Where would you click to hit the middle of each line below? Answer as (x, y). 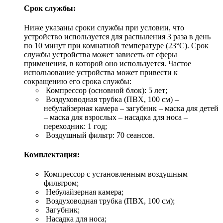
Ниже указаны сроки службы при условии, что (104, 27)
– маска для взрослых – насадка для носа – (116, 117)
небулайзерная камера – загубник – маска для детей (131, 108)
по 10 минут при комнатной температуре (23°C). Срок (116, 45)
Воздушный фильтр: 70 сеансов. (99, 135)
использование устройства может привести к (101, 72)
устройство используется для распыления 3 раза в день (117, 36)
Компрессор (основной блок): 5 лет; (106, 90)
